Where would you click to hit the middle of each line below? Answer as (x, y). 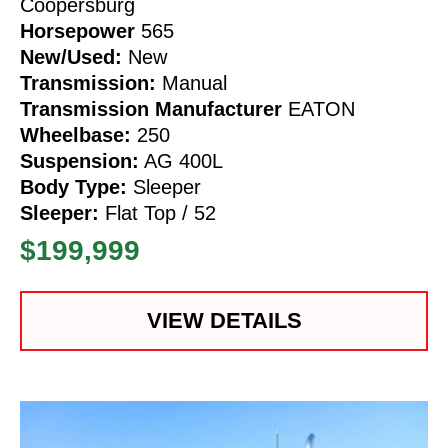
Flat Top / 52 (157, 212)
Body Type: (73, 186)
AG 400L (181, 160)
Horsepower (77, 30)
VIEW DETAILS (224, 320)
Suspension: (79, 160)
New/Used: (71, 56)
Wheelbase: (75, 134)
